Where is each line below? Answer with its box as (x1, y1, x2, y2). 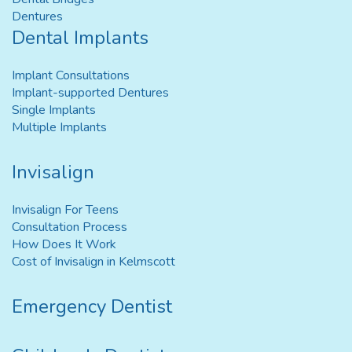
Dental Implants (12, 25, 148, 51)
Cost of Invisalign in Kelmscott (12, 253, 175, 271)
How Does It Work (12, 236, 116, 254)
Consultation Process (12, 218, 127, 236)
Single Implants (12, 101, 96, 119)
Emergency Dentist (12, 294, 172, 320)
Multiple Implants (12, 119, 107, 137)
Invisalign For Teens (12, 201, 119, 219)
